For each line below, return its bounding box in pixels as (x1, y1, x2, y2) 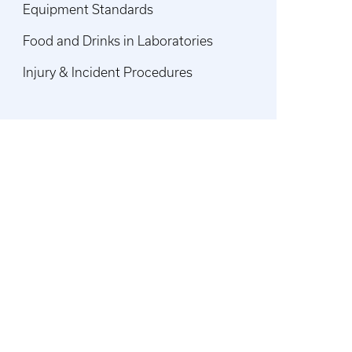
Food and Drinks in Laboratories (23, 34, 214, 48)
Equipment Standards (23, 2, 154, 16)
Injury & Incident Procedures (23, 65, 193, 79)
